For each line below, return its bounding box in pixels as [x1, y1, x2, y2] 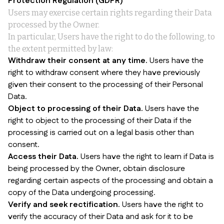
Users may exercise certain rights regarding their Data [8, 8, 212, 17]
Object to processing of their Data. [8, 103, 143, 114]
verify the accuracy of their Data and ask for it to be [8, 211, 193, 222]
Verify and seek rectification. [8, 199, 120, 210]
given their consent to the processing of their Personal [8, 79, 203, 90]
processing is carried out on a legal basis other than [8, 127, 194, 138]
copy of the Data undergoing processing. [8, 187, 155, 198]
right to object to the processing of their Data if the [8, 115, 191, 126]
